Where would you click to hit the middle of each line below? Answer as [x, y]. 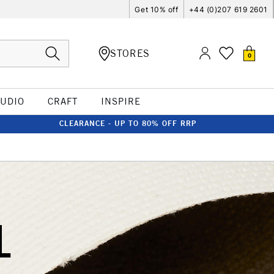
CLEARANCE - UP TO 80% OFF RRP [128, 123]
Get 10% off [157, 9]
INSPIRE [120, 101]
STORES [130, 53]
